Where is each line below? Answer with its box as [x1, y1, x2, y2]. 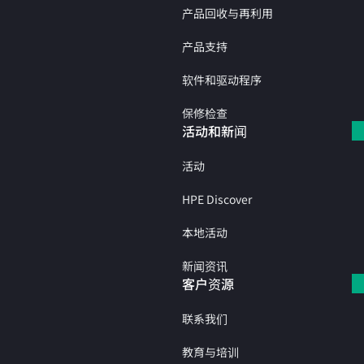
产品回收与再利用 [182, 5, 273, 21]
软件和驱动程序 [182, 71, 262, 88]
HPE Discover [182, 191, 252, 207]
